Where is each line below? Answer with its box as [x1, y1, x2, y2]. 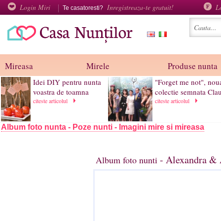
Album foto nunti [96, 154, 157, 166]
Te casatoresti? [63, 4, 105, 11]
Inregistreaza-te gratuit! [107, 2, 174, 12]
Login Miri [20, 2, 50, 12]
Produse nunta [168, 60, 218, 72]
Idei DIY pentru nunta [33, 77, 101, 87]
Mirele [86, 60, 110, 72]
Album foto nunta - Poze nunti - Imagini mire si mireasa [1, 123, 204, 131]
